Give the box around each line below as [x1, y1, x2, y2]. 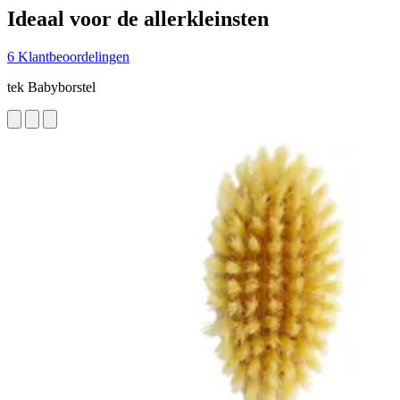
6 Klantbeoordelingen [7, 48, 129, 64]
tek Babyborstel [7, 79, 96, 95]
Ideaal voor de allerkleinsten [7, 6, 269, 30]
